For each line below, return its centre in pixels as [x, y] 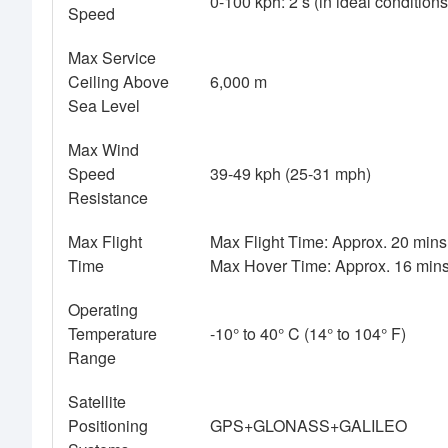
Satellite [97, 402]
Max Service [112, 58]
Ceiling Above [118, 82]
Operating [103, 310]
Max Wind [103, 150]
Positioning [108, 426]
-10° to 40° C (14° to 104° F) [308, 334]
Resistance [108, 198]
